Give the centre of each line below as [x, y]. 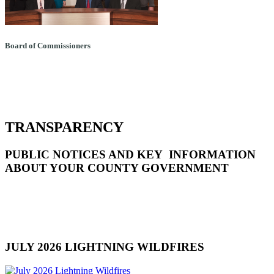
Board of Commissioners [48, 45]
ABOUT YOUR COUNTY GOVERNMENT [117, 168]
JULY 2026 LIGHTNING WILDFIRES [105, 247]
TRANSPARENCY [64, 127]
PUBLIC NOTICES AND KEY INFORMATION [130, 154]
